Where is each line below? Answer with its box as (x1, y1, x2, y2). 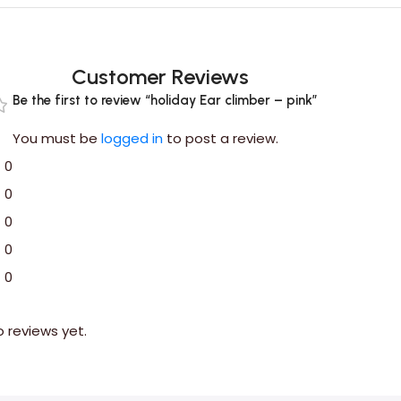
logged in (101, 128, 164, 148)
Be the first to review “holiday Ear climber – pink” (13, 91, 319, 108)
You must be (13, 128, 102, 148)
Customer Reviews (72, 63, 250, 90)
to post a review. (163, 128, 279, 148)
